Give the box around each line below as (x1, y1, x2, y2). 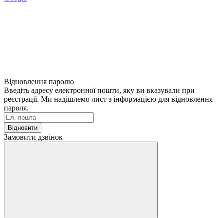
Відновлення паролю (4, 77, 74, 86)
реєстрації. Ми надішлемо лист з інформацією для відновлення (4, 94, 213, 103)
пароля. (4, 103, 29, 112)
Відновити (8, 124, 37, 131)
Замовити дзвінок (4, 132, 63, 141)
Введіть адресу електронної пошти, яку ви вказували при (4, 86, 195, 94)
